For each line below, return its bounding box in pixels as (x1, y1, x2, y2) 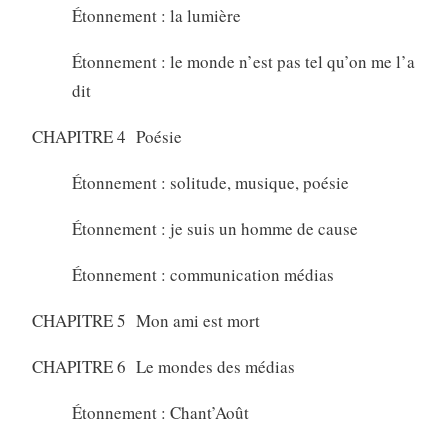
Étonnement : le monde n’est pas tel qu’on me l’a (71, 49, 415, 73)
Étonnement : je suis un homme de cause (71, 216, 358, 240)
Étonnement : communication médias (71, 262, 334, 286)
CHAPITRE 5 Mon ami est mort (31, 308, 260, 332)
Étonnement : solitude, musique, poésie (71, 170, 349, 194)
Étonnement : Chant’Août (71, 400, 249, 424)
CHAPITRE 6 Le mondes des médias (31, 354, 295, 378)
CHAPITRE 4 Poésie (31, 124, 182, 148)
